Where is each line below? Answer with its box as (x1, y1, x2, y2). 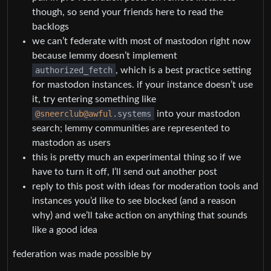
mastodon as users (32, 137, 111, 148)
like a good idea (32, 224, 97, 235)
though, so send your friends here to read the (32, 7, 223, 17)
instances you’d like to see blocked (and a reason (32, 195, 236, 206)
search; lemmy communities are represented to (32, 123, 230, 133)
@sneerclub (35, 108, 83, 119)
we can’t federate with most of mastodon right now (32, 36, 251, 46)
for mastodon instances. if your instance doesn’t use (32, 79, 253, 90)
